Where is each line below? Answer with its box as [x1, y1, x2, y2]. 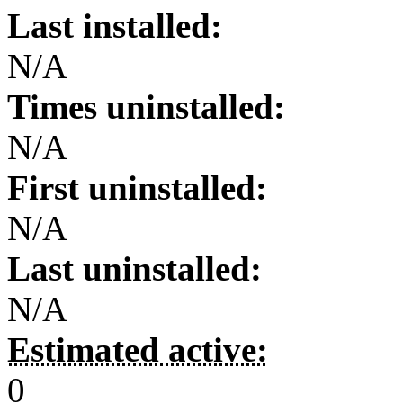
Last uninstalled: [7, 249, 262, 289]
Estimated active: [7, 330, 268, 370]
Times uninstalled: [7, 87, 285, 127]
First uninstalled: [7, 168, 267, 208]
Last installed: [7, 6, 222, 46]
